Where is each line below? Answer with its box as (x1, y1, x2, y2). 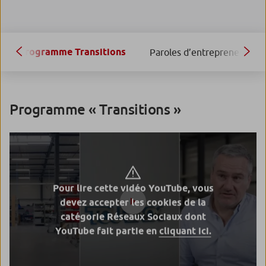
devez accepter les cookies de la (60, 197, 206, 208)
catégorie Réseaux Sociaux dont (60, 211, 206, 223)
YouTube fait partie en (55, 225, 159, 237)
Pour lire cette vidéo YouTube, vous (52, 182, 214, 194)
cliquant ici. (159, 225, 211, 237)
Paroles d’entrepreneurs (150, 46, 252, 58)
